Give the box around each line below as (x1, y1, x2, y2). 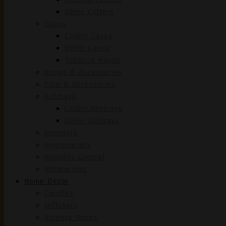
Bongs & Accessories (44, 68, 122, 77)
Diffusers (44, 201, 78, 210)
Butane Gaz (44, 164, 87, 174)
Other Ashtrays (65, 116, 120, 125)
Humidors (44, 128, 78, 137)
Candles (44, 189, 74, 198)
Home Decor (24, 177, 69, 186)
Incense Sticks (44, 213, 98, 222)
